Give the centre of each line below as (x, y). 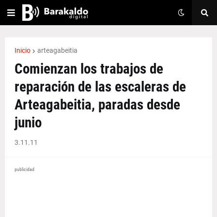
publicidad (24, 169)
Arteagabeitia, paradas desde (97, 105)
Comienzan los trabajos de (89, 69)
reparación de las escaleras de (100, 87)
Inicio (23, 50)
